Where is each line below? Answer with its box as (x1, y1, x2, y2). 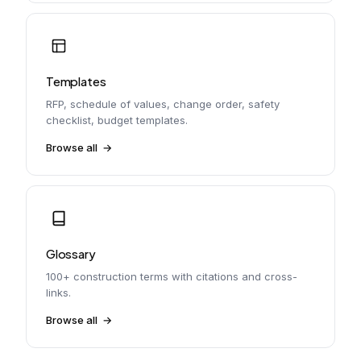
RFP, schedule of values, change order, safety (46, 98, 280, 110)
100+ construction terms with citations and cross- (46, 270, 297, 283)
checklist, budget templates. (46, 114, 188, 127)
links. (46, 286, 71, 299)
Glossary (46, 246, 96, 261)
